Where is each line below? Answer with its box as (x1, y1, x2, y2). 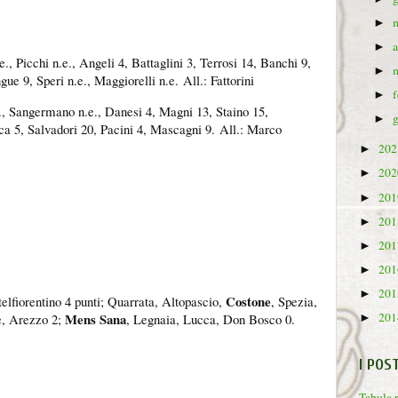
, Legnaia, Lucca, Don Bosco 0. (126, 310, 295, 329)
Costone (226, 291, 271, 312)
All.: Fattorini (183, 71, 254, 90)
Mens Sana (61, 309, 126, 330)
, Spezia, (271, 292, 317, 311)
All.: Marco (219, 119, 282, 138)
